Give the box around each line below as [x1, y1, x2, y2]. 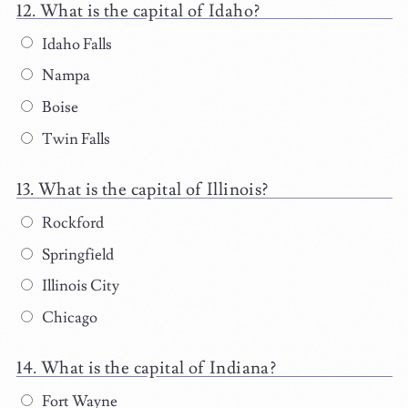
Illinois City [38, 276, 119, 297]
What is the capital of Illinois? [37, 178, 269, 200]
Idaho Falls [38, 34, 112, 55]
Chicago [38, 308, 97, 329]
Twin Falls [38, 128, 110, 149]
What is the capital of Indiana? [40, 357, 277, 380]
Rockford [38, 212, 104, 233]
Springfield [38, 244, 114, 265]
